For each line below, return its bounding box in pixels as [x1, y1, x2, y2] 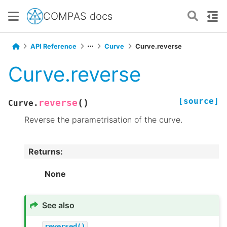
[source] [178, 96, 219, 106]
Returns [28, 146, 60, 157]
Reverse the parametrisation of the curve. [24, 115, 182, 125]
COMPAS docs [43, 10, 112, 22]
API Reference [30, 43, 77, 50]
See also [42, 200, 75, 211]
